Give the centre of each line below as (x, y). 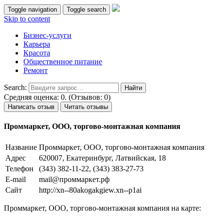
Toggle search (86, 9)
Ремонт (36, 70)
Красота (37, 53)
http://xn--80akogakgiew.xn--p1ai (90, 190)
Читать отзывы (86, 107)
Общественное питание (63, 62)
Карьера (37, 44)
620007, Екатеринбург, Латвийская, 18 (102, 158)
